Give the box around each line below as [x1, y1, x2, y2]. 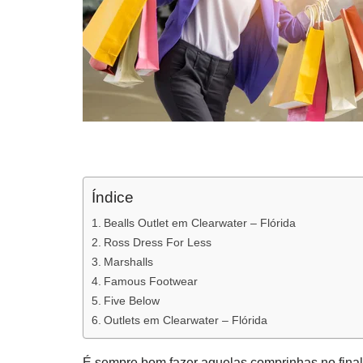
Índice [92, 189, 134, 207]
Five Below [103, 294, 160, 308]
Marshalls [103, 255, 153, 269]
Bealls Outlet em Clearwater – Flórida [103, 216, 296, 230]
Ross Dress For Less [103, 236, 211, 250]
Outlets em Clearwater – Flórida [103, 314, 267, 327]
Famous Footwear [103, 275, 198, 288]
